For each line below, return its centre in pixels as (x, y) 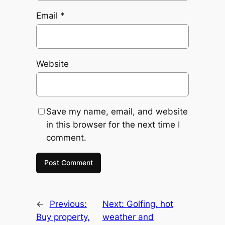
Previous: (68, 204)
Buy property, (63, 217)
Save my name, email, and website (117, 111)
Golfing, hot (150, 204)
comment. (66, 137)
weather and (128, 217)
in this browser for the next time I (113, 124)
